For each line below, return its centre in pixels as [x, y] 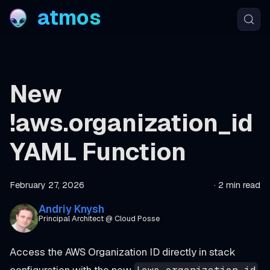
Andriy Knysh [71, 209]
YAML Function [98, 152]
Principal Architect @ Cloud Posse [99, 218]
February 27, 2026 [47, 185]
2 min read [239, 185]
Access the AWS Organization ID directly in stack [123, 252]
